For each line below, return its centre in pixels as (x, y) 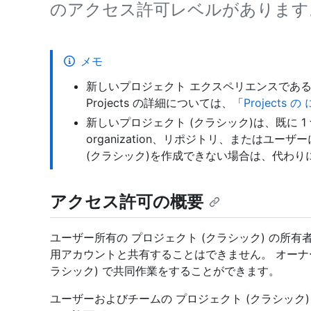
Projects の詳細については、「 (165, 103)
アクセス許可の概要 (127, 202)
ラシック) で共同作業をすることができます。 (165, 271)
